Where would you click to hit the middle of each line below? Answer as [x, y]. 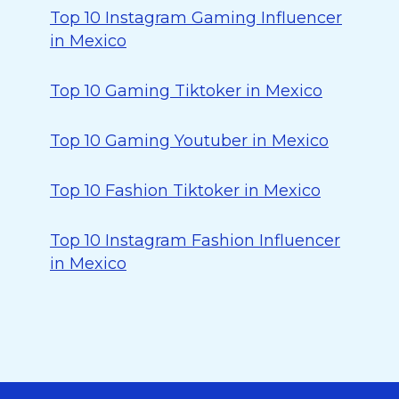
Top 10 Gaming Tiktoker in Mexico [186, 91]
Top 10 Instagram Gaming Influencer [196, 18]
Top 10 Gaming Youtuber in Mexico [189, 141]
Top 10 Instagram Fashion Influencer [195, 240]
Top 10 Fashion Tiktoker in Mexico [185, 191]
